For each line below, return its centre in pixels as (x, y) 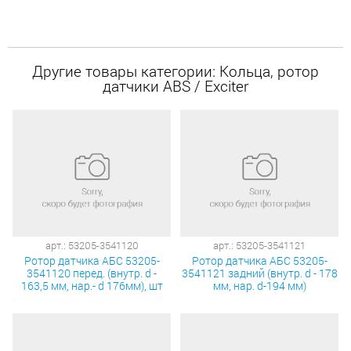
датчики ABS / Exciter (175, 86)
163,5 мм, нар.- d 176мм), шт (92, 285)
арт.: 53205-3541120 (92, 245)
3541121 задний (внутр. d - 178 (259, 273)
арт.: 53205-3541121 (259, 245)
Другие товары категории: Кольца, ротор (175, 71)
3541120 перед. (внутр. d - (92, 273)
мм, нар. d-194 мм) (259, 285)
